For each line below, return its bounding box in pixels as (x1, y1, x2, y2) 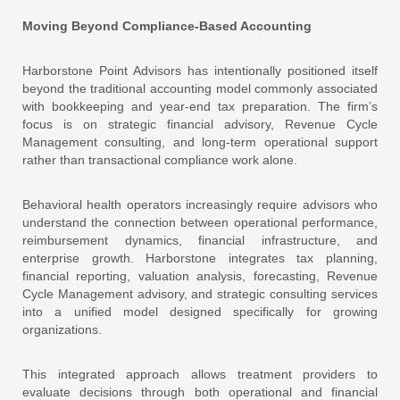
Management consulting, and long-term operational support (22, 134, 378, 149)
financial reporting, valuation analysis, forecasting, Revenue (22, 268, 378, 283)
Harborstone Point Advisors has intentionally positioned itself (22, 62, 378, 78)
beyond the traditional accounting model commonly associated (22, 80, 378, 96)
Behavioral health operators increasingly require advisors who (22, 196, 378, 212)
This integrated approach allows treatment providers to (22, 366, 378, 381)
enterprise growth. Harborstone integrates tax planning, (22, 250, 378, 265)
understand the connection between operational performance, (22, 214, 378, 229)
